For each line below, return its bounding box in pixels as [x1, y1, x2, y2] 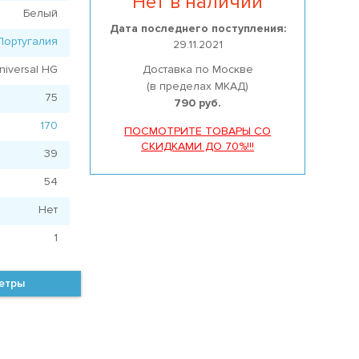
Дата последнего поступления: [109, 21, 286, 35]
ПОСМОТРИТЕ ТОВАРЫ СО [124, 123, 272, 138]
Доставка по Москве [142, 62, 253, 76]
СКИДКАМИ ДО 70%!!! [141, 139, 255, 153]
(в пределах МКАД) [147, 79, 249, 93]
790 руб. [174, 95, 222, 110]
